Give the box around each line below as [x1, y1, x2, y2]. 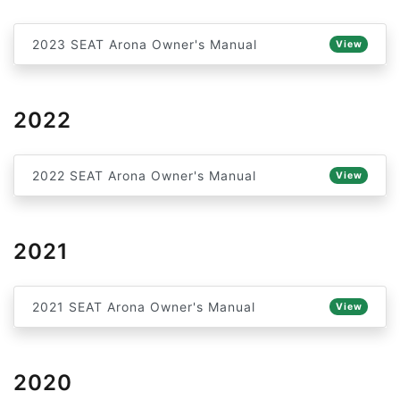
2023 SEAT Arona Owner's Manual [32, 37, 257, 52]
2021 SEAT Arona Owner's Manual [32, 299, 255, 314]
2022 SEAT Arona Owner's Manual [32, 168, 256, 183]
